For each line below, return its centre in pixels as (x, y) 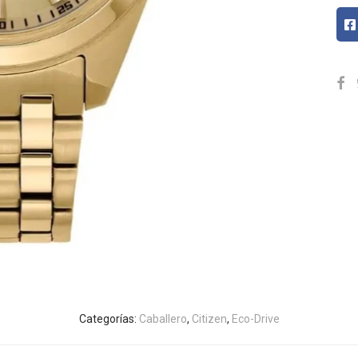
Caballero (163, 319)
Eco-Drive (255, 319)
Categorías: (109, 319)
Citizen (209, 319)
